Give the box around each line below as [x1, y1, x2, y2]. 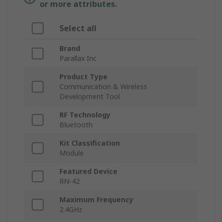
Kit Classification [59, 138, 120, 148]
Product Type [59, 72, 108, 82]
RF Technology [59, 110, 111, 120]
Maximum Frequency [59, 195, 133, 205]
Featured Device [59, 166, 117, 176]
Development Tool [59, 92, 120, 102]
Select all [59, 23, 97, 34]
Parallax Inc [59, 54, 97, 63]
